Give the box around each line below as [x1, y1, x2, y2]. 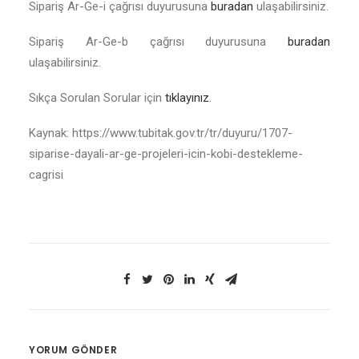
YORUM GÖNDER [29, 343, 118, 357]
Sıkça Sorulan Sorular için [29, 91, 165, 105]
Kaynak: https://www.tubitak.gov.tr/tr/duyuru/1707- [29, 126, 292, 140]
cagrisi [29, 167, 63, 182]
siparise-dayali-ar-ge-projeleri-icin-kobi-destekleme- [29, 147, 303, 161]
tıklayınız [165, 91, 209, 105]
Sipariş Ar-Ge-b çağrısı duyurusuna [29, 34, 288, 49]
